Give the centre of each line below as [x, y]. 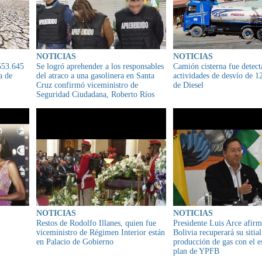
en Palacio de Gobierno [75, 242]
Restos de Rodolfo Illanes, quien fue [96, 223]
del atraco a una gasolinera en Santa [95, 76]
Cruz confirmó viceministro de [87, 85]
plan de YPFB [196, 251]
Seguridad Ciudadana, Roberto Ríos [95, 95]
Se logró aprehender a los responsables [100, 67]
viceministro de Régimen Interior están [101, 232]
